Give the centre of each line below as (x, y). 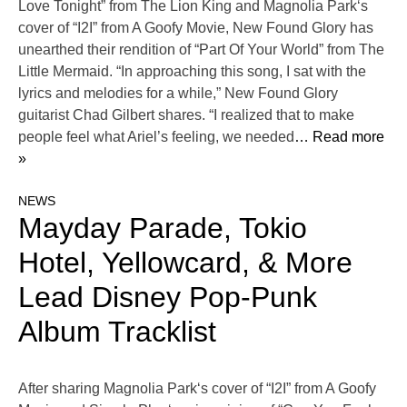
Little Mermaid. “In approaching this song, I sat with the (192, 72)
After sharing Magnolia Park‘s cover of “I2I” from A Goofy (197, 389)
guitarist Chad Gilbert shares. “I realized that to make (186, 115)
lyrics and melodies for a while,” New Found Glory (178, 94)
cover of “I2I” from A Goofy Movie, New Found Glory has (196, 28)
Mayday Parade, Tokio (163, 228)
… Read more (339, 137)
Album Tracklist (117, 332)
